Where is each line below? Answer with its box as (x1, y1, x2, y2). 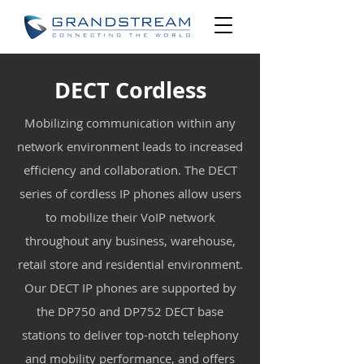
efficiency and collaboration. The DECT (23, 162, 237, 178)
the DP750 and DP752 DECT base (37, 303, 223, 319)
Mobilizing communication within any (24, 115, 236, 131)
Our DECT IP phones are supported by (24, 279, 236, 296)
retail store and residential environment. (17, 256, 243, 272)
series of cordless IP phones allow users (19, 185, 241, 201)
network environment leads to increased (17, 138, 243, 154)
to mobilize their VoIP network (45, 209, 215, 225)
